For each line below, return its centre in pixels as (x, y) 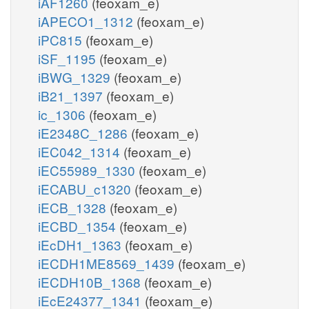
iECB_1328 (74, 207)
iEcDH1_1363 (81, 244)
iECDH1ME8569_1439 (108, 263)
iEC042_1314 (81, 151)
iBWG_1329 (76, 77)
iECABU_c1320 (86, 188)
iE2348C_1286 (84, 132)
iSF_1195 (69, 58)
